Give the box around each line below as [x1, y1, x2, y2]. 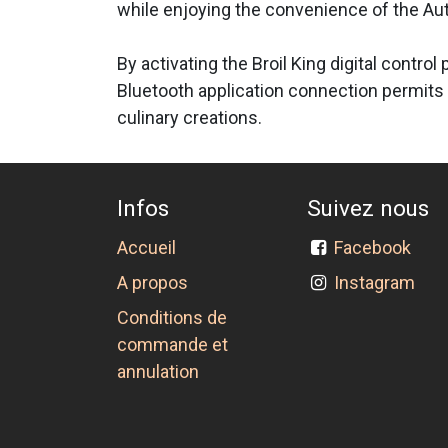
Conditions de [117, 307, 227, 329]
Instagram [334, 272, 416, 294]
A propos [117, 272, 188, 294]
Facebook [334, 237, 420, 259]
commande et [117, 334, 228, 356]
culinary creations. [117, 107, 262, 129]
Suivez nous [307, 195, 429, 222]
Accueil [117, 237, 176, 259]
